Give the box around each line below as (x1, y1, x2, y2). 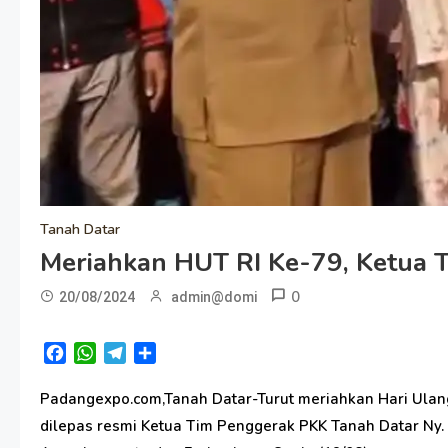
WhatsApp (96, 342, 177, 365)
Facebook (66, 342, 136, 365)
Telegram (126, 342, 197, 365)
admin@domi (171, 289, 257, 305)
